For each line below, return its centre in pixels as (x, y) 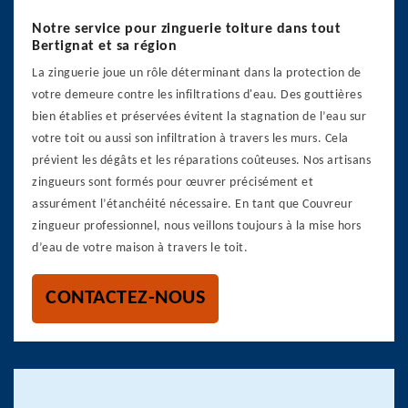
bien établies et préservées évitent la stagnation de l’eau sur (199, 117)
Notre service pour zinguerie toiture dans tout (186, 29)
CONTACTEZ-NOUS (125, 298)
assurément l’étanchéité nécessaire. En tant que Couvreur (192, 204)
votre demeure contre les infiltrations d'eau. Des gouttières (197, 95)
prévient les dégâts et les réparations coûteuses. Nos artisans (201, 161)
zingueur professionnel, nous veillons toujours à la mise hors (197, 226)
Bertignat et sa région (104, 46)
